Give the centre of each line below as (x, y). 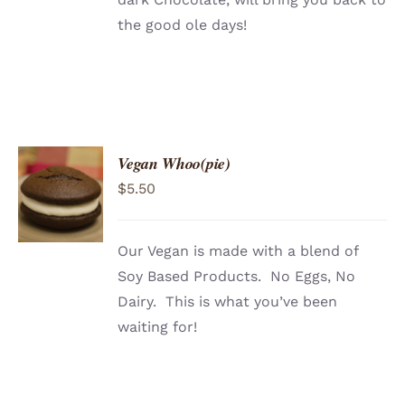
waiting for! (158, 327)
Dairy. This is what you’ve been (228, 302)
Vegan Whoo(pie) (174, 164)
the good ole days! (183, 25)
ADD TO (61, 171)
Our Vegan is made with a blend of (238, 251)
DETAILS (58, 224)
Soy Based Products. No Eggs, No (237, 277)
